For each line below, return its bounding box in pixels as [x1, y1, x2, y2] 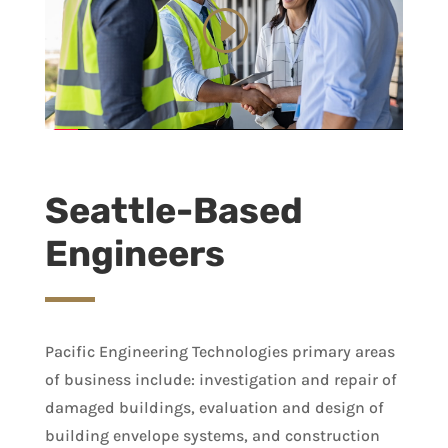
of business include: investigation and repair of [44, 370, 397, 390]
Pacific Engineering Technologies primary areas [44, 342, 395, 362]
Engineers [44, 232, 225, 276]
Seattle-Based [44, 189, 303, 233]
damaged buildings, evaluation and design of [44, 398, 384, 418]
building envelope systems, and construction [44, 426, 380, 446]
